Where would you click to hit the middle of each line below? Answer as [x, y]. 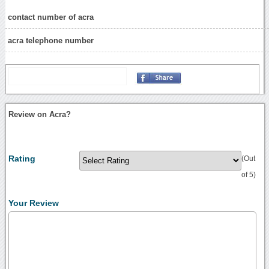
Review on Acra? [40, 115]
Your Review [34, 203]
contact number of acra [51, 17]
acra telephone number [51, 41]
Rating [22, 159]
